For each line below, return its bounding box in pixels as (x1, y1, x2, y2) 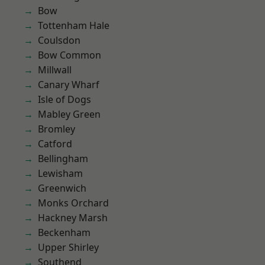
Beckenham (38, 226, 91, 239)
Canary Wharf (38, 78, 99, 91)
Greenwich (38, 182, 86, 195)
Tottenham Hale (38, 19, 109, 32)
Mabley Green (38, 108, 101, 121)
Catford (38, 137, 72, 150)
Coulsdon (38, 34, 80, 47)
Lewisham (38, 167, 83, 180)
